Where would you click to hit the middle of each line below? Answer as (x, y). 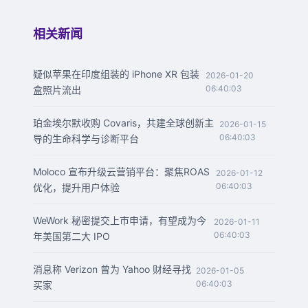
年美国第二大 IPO (71, 236)
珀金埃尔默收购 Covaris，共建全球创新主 (123, 123)
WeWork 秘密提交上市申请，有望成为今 (120, 220)
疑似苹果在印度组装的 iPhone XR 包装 (116, 74)
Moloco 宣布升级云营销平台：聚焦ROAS (121, 172)
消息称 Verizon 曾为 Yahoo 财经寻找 (112, 269)
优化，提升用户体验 (76, 187)
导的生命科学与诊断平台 (86, 139)
